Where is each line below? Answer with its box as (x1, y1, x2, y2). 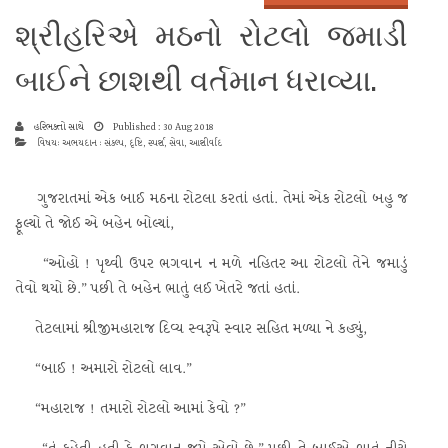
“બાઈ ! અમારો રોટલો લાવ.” (15, 361, 192, 379)
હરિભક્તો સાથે (34, 122, 84, 134)
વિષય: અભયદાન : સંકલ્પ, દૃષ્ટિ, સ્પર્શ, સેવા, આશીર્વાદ (35, 138, 222, 150)
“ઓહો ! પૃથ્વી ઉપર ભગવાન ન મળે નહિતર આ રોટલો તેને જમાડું (15, 256, 408, 274)
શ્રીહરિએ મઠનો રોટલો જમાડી (15, 10, 408, 56)
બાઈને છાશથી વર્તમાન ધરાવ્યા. (15, 55, 376, 101)
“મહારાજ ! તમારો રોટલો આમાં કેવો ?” (15, 401, 246, 419)
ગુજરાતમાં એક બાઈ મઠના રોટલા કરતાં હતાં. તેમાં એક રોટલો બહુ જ (15, 191, 408, 209)
